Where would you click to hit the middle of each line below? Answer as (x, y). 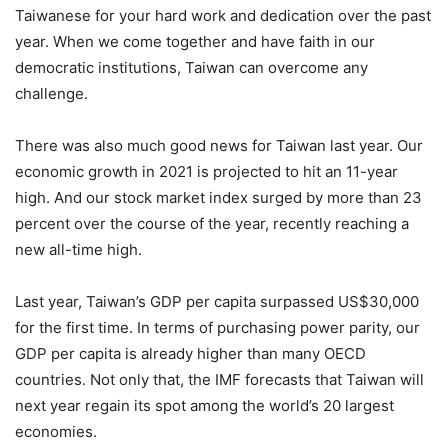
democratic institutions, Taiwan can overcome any (191, 67)
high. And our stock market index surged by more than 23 (218, 197)
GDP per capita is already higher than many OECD (190, 353)
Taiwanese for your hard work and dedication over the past (223, 15)
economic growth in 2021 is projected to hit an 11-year (206, 171)
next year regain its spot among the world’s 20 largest (204, 405)
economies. (56, 431)
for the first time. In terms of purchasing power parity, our (217, 327)
